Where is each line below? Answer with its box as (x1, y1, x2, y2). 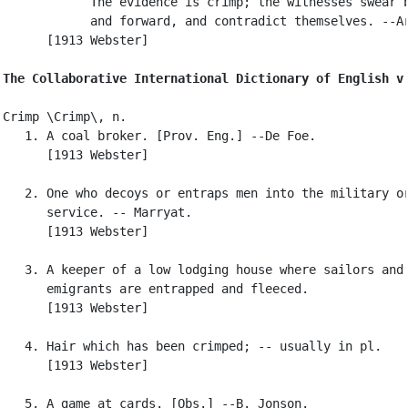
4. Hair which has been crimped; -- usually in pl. (3, 338, 382, 353)
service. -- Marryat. (3, 204, 192, 219)
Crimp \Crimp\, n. (3, 108, 127, 124)
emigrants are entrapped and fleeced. (3, 280, 309, 296)
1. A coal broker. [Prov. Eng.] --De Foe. (3, 127, 316, 143)
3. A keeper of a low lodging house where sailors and (3, 261, 403, 277)
